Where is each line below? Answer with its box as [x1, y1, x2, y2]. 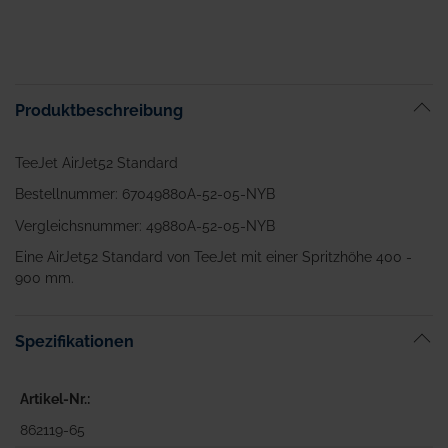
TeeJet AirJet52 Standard [15, 154, 178, 171]
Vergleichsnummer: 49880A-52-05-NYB [15, 217, 275, 234]
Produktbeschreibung [15, 100, 183, 120]
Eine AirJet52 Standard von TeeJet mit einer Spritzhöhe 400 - [15, 249, 412, 265]
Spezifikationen [15, 331, 134, 351]
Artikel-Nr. [20, 390, 87, 407]
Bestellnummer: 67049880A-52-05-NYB [15, 186, 275, 202]
